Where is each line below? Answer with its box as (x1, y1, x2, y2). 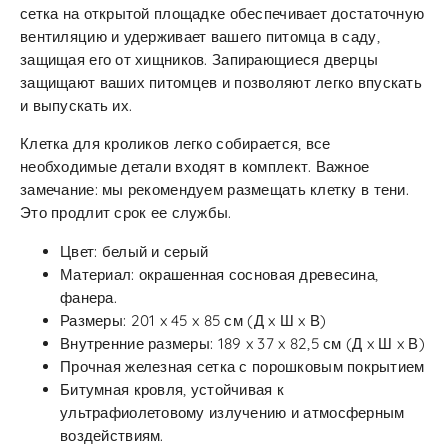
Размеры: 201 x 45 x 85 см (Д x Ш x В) (60, 310, 327, 330)
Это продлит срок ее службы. (20, 203, 232, 223)
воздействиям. (60, 425, 164, 445)
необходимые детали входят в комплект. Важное (20, 157, 370, 177)
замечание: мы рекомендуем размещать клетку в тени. (20, 180, 409, 200)
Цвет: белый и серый (60, 241, 209, 261)
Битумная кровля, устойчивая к (60, 379, 285, 399)
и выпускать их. (20, 95, 133, 115)
